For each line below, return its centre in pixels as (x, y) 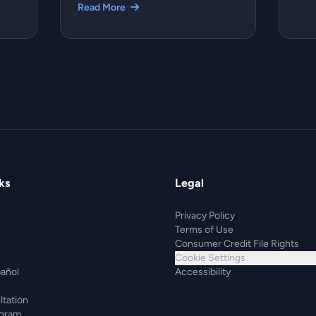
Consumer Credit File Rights (237, 243)
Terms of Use (204, 229)
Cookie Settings (210, 257)
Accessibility (203, 272)
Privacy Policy (205, 215)
